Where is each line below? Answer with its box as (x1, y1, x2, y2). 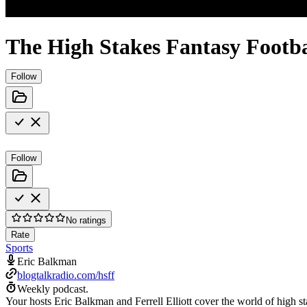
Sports (5, 241, 33, 254)
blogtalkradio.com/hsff (17, 269, 114, 281)
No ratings (66, 214, 106, 225)
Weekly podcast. (17, 282, 88, 295)
